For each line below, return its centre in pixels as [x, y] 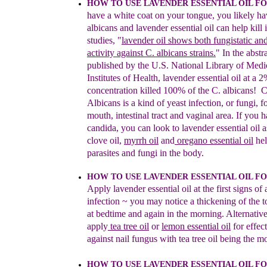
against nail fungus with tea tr [142, 239]
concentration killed [125, 90]
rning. [214, 214]
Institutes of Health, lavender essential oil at [168, 78]
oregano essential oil [214, 140]
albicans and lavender [129, 28]
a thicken [206, 201]
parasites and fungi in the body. [145, 153]
